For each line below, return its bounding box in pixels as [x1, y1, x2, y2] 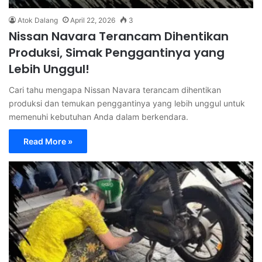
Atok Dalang [18, 15, 58, 25]
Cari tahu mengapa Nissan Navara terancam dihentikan [9, 84, 221, 95]
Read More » [23, 136, 73, 146]
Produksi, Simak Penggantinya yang [9, 44, 225, 61]
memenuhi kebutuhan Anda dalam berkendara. [9, 111, 188, 122]
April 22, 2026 [70, 15, 115, 25]
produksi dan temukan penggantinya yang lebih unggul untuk [9, 98, 245, 108]
